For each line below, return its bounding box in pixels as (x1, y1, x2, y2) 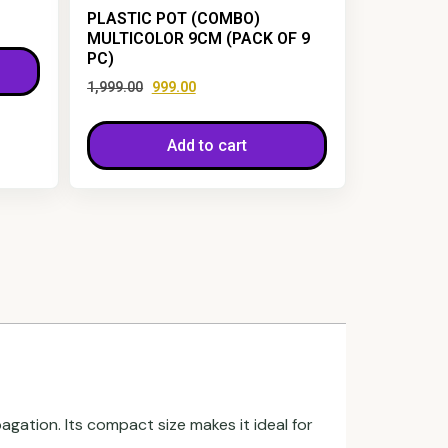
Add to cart (167, 136, 248, 156)
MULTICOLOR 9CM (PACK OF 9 (87, 29, 311, 49)
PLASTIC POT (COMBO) (87, 9, 261, 29)
